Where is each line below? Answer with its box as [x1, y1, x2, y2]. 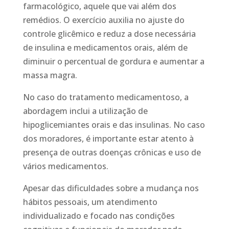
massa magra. [22, 70, 77, 81]
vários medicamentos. [22, 161, 108, 172]
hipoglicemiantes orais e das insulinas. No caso [22, 119, 205, 130]
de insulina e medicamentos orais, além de [22, 42, 188, 53]
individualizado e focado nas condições [22, 210, 175, 221]
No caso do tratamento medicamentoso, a [22, 91, 189, 103]
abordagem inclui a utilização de [22, 105, 148, 117]
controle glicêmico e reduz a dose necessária [22, 28, 196, 39]
